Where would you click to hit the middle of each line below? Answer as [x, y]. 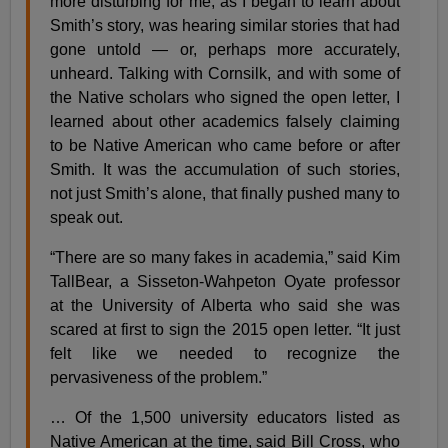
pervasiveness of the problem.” [159, 377]
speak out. [87, 217]
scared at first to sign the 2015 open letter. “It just [225, 329]
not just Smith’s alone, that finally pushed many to [225, 193]
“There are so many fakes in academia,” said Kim [225, 257]
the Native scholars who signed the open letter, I [225, 97]
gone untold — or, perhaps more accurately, [225, 49]
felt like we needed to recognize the [225, 353]
